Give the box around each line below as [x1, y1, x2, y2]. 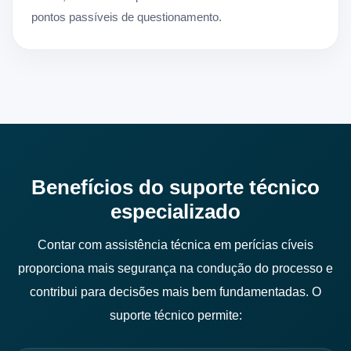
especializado [110, 200, 241, 224]
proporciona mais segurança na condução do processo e [18, 262, 333, 276]
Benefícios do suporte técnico [31, 175, 320, 200]
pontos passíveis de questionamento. [31, 10, 222, 24]
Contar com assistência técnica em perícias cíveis [38, 238, 313, 252]
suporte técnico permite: [109, 309, 242, 323]
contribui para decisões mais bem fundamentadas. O [30, 285, 321, 299]
